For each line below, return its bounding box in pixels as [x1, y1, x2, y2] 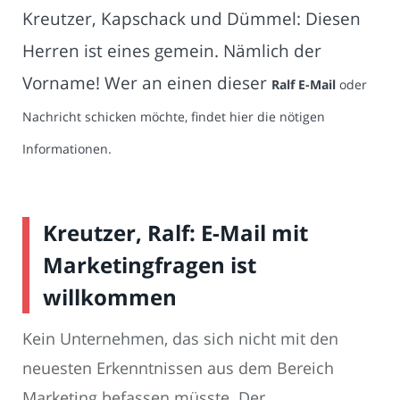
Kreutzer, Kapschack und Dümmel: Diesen [22, 6, 361, 31]
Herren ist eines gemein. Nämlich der [22, 38, 321, 63]
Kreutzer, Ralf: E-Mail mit [43, 218, 308, 248]
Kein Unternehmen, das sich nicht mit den [22, 328, 338, 350]
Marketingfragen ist [43, 250, 256, 280]
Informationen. [22, 140, 112, 158]
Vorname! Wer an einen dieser [22, 71, 271, 96]
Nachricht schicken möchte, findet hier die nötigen [22, 108, 325, 126]
